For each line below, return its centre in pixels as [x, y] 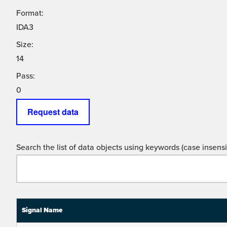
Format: [30, 13]
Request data [53, 112]
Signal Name [42, 211]
